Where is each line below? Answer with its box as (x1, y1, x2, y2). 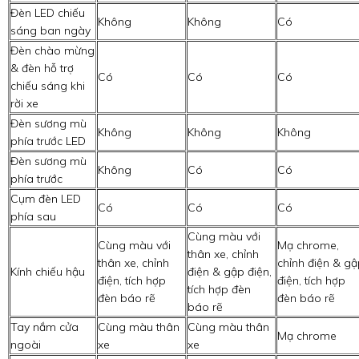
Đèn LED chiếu (10, 6, 85, 21)
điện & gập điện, (188, 264, 272, 280)
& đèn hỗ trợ (10, 61, 74, 76)
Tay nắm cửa (10, 320, 79, 335)
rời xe (10, 96, 38, 111)
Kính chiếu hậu (10, 264, 85, 280)
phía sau (10, 209, 56, 224)
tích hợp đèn (188, 282, 251, 297)
